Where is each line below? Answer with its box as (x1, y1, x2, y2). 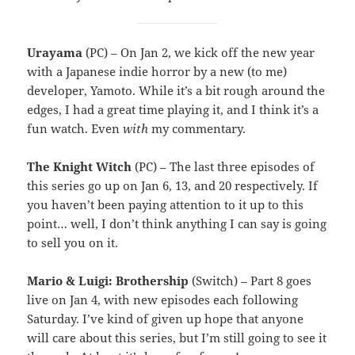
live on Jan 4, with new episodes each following (27, 291, 299, 307)
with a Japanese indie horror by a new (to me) (27, 63, 288, 79)
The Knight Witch (27, 158, 132, 174)
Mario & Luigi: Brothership (27, 272, 189, 288)
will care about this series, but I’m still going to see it (27, 329, 327, 345)
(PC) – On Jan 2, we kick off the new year (82, 44, 315, 60)
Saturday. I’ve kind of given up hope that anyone (27, 310, 304, 326)
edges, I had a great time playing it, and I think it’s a (27, 101, 319, 117)
